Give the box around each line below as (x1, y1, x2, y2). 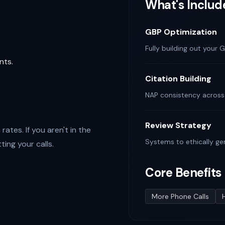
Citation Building (145, 73, 211, 84)
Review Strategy (145, 120, 211, 131)
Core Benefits (145, 165, 221, 180)
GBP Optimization (145, 27, 217, 37)
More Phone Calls (152, 192, 209, 201)
